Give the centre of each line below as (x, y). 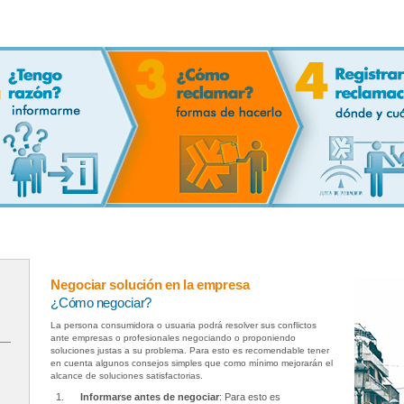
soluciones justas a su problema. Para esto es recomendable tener (190, 350)
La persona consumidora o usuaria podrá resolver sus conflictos (184, 325)
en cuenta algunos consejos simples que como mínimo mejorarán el (192, 363)
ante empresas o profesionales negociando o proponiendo (174, 338)
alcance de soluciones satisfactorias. (127, 376)
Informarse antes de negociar (150, 397)
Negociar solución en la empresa (150, 285)
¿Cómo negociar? (101, 303)
